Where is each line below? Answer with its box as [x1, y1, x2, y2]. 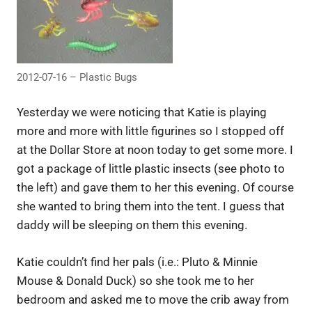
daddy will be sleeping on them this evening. [17, 218, 247, 233]
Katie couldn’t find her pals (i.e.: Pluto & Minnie [17, 254, 258, 269]
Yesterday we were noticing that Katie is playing [17, 105, 267, 120]
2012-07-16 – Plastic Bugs [17, 70, 137, 84]
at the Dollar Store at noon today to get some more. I [17, 143, 293, 157]
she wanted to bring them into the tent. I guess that [17, 199, 285, 214]
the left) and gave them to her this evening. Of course [17, 180, 294, 195]
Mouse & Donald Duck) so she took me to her [17, 273, 254, 288]
